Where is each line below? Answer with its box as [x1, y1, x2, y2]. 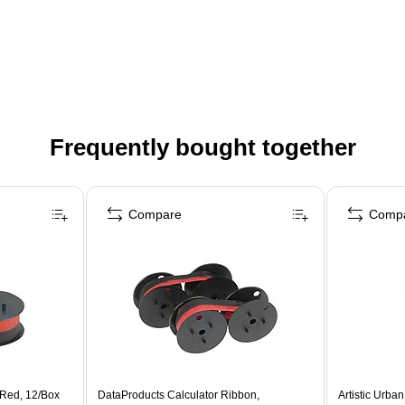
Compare [128, 207, 183, 222]
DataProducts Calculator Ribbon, [98, 389, 260, 402]
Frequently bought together [49, 134, 356, 162]
